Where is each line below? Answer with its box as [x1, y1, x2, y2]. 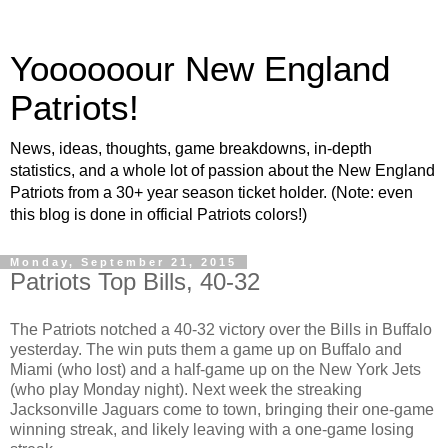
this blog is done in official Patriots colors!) [10, 206, 307, 223]
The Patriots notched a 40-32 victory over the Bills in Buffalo [10, 320, 432, 338]
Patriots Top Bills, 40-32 [10, 268, 260, 295]
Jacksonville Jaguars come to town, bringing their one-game [10, 400, 434, 418]
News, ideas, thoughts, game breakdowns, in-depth [10, 140, 372, 157]
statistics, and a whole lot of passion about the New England [10, 162, 435, 179]
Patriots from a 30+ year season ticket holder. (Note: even [10, 184, 413, 201]
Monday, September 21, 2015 [10, 256, 237, 268]
